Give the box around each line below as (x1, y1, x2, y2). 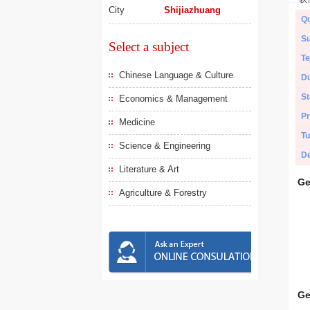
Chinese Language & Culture (119, 70, 233, 80)
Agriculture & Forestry (119, 188, 207, 198)
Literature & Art (119, 164, 179, 174)
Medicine (119, 117, 155, 127)
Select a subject (109, 39, 189, 54)
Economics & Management (119, 93, 228, 104)
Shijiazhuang (164, 5, 221, 15)
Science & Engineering (119, 140, 210, 151)
